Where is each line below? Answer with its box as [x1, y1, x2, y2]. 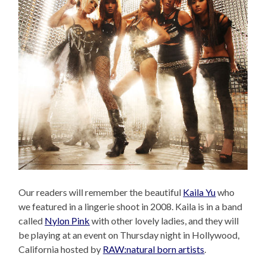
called [18, 215, 45, 227]
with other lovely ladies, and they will [90, 215, 239, 227]
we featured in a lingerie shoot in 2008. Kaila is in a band [18, 201, 243, 213]
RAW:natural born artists [103, 243, 205, 255]
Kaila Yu [183, 186, 216, 198]
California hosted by [18, 243, 103, 255]
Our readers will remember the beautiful [18, 186, 183, 198]
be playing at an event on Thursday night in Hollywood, [18, 229, 240, 241]
